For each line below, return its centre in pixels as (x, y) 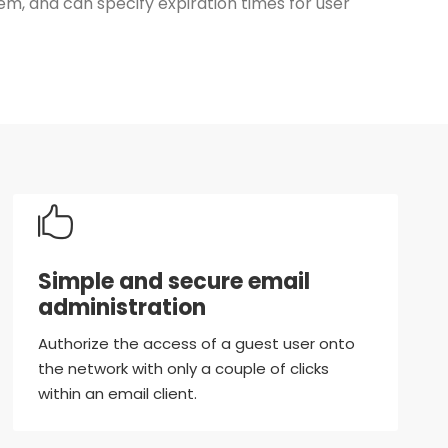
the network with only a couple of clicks (184, 369)
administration (122, 308)
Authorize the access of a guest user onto (197, 344)
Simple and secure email (174, 282)
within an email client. (118, 394)
